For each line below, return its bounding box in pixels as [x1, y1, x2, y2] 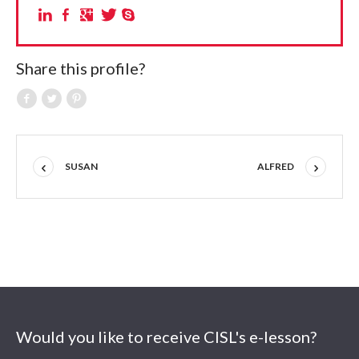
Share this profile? [16, 58, 145, 78]
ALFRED [257, 160, 294, 172]
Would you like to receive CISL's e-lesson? [16, 327, 317, 346]
